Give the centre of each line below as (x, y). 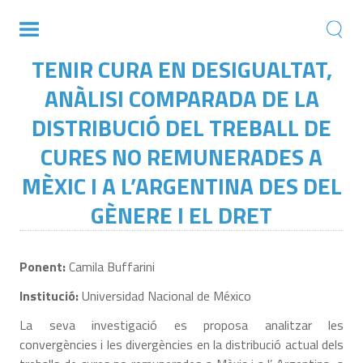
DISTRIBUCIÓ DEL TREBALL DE (181, 128)
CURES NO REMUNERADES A (181, 157)
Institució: (51, 296)
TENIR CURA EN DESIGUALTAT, (181, 69)
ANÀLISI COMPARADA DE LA (181, 98)
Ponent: (43, 267)
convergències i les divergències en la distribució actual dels (181, 344)
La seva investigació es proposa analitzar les (181, 325)
